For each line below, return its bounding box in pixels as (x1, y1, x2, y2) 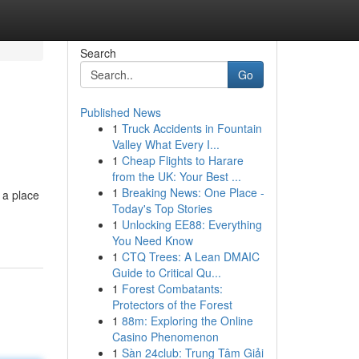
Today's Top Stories (111, 200, 212, 216)
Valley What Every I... (111, 136, 220, 152)
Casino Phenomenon (111, 329, 219, 345)
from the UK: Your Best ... (111, 168, 241, 184)
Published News (79, 104, 161, 120)
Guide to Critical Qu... (111, 264, 221, 280)
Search (79, 45, 116, 61)
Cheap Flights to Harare (121, 152, 244, 168)
